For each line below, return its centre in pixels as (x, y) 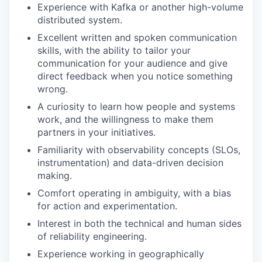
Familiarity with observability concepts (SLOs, (139, 150)
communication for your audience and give (132, 63)
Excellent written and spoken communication (137, 37)
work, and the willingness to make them (125, 119)
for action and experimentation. (107, 206)
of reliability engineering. (92, 236)
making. (55, 175)
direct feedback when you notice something (135, 76)
